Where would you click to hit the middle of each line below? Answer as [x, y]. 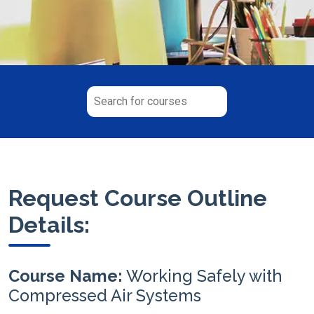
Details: [49, 224]
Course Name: [67, 275]
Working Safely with [204, 275]
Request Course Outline [138, 198]
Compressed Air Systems [105, 295]
